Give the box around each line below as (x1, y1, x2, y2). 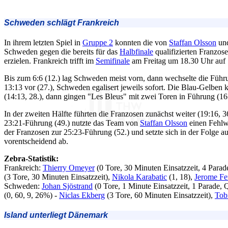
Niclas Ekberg (59, 191, 105, 200)
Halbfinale (120, 47, 153, 56)
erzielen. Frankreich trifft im (4, 56, 96, 66)
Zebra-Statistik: (4, 154, 59, 163)
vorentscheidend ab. (4, 137, 68, 146)
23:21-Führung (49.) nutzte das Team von (4, 119, 140, 128)
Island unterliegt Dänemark (4, 211, 108, 220)
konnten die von (113, 38, 169, 47)
